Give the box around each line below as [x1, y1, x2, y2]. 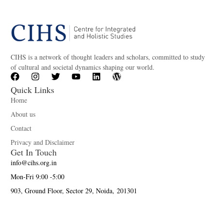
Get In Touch [11, 146, 57, 158]
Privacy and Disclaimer [11, 138, 75, 147]
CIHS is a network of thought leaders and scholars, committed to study [11, 52, 205, 62]
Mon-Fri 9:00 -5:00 [11, 172, 65, 182]
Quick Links [11, 84, 55, 96]
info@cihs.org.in [11, 158, 57, 168]
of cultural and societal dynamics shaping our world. [11, 62, 155, 72]
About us [11, 109, 36, 119]
